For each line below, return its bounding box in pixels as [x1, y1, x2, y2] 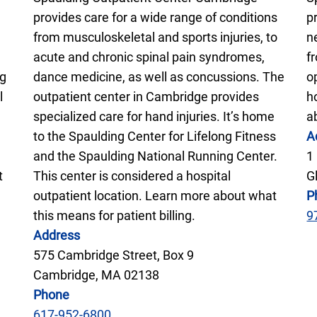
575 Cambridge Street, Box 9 [33, 247, 194, 263]
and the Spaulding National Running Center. [33, 148, 277, 163]
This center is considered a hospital [33, 168, 231, 183]
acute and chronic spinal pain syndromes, [33, 49, 265, 64]
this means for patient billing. [33, 207, 195, 223]
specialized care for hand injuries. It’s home [33, 108, 275, 124]
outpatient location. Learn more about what [33, 188, 277, 203]
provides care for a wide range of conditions [33, 9, 277, 25]
